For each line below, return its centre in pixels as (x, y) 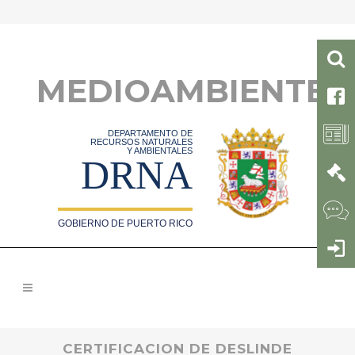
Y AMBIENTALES (160, 151)
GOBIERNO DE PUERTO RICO (126, 223)
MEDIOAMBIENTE (181, 91)
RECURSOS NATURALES (142, 142)
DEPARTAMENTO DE (151, 133)
